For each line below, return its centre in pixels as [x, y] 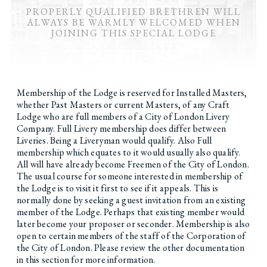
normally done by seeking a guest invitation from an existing [131, 200]
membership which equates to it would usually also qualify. [128, 152]
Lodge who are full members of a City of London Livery [123, 116]
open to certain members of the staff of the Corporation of [131, 235]
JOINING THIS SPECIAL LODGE [133, 33]
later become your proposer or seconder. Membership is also [133, 223]
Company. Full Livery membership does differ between [121, 128]
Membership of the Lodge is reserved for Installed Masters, [132, 92]
